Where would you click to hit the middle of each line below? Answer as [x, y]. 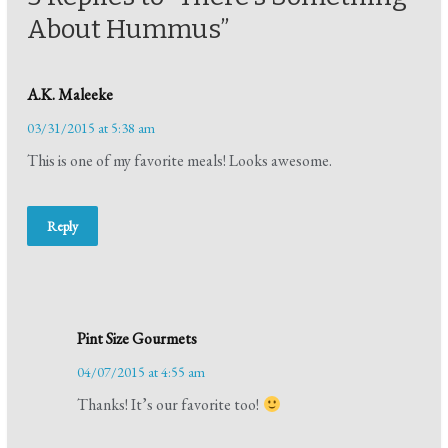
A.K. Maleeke [70, 95]
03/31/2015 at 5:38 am [91, 128]
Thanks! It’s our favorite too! [170, 405]
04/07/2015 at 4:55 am [141, 372]
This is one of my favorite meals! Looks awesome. [180, 161]
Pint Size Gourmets [137, 339]
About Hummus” [128, 30]
